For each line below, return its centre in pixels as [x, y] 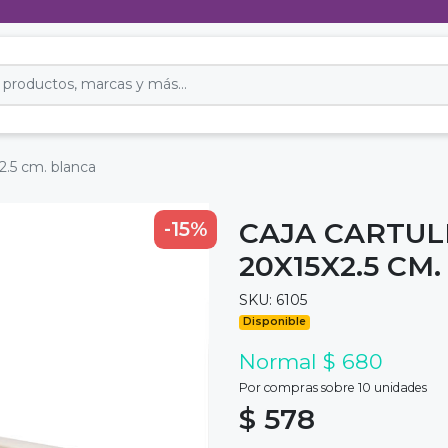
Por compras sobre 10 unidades [333, 387]
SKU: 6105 [273, 299]
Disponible [275, 322]
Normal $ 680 [311, 361]
